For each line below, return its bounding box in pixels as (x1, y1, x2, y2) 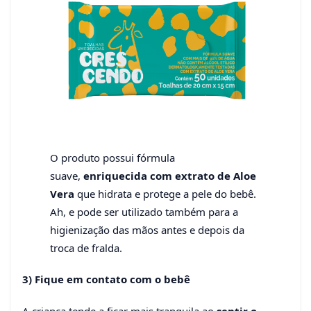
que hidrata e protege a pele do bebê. (74, 186, 256, 201)
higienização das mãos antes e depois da (50, 222, 244, 237)
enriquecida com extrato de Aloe (81, 168, 256, 183)
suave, (50, 168, 81, 183)
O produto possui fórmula (50, 150, 175, 165)
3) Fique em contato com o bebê (22, 272, 190, 287)
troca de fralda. (50, 240, 122, 255)
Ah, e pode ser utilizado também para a (50, 204, 238, 219)
